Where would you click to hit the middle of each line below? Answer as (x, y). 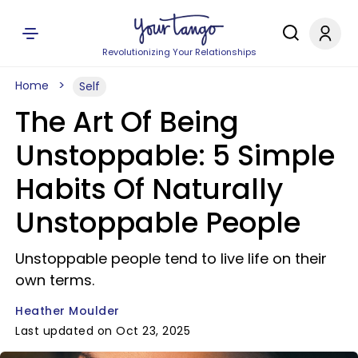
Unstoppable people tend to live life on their (171, 259)
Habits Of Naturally (149, 189)
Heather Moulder (68, 311)
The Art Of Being (127, 122)
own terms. (55, 280)
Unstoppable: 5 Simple (175, 155)
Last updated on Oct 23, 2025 (103, 331)
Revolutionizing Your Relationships (179, 52)
